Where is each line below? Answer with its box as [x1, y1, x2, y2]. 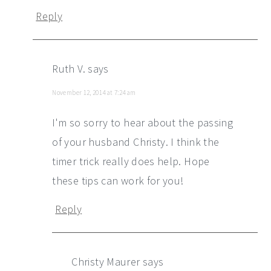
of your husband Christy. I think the [52, 134, 220, 149]
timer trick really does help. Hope [52, 154, 210, 168]
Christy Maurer [71, 254, 140, 269]
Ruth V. [52, 61, 85, 76]
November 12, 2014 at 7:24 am [52, 88, 136, 97]
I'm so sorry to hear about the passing [52, 115, 233, 129]
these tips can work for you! [52, 173, 184, 188]
